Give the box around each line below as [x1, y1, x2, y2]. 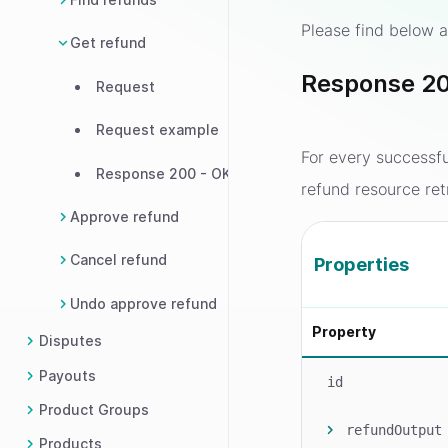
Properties [314, 253, 410, 275]
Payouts [39, 366, 96, 384]
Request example [96, 121, 219, 139]
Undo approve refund [70, 294, 217, 312]
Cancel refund [70, 251, 167, 269]
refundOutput [346, 422, 443, 439]
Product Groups [39, 400, 149, 418]
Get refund [70, 34, 146, 52]
